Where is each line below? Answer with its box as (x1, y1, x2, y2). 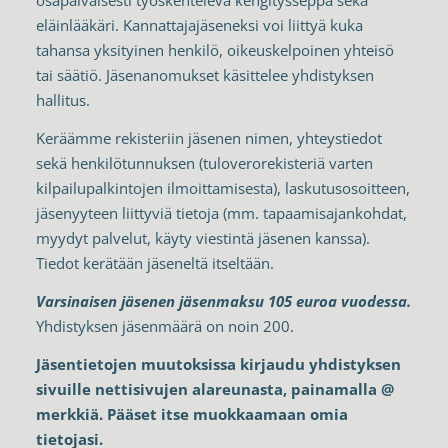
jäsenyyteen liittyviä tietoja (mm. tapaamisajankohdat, (35, 203, 407, 224)
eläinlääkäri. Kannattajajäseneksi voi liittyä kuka (35, 15, 363, 36)
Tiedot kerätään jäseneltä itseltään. (35, 253, 274, 274)
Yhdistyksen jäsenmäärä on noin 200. (35, 315, 298, 336)
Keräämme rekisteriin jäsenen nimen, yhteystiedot (35, 128, 382, 149)
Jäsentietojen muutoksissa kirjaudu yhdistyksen (35, 353, 401, 374)
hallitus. (35, 90, 94, 111)
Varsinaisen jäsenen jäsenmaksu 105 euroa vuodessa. (35, 290, 411, 311)
